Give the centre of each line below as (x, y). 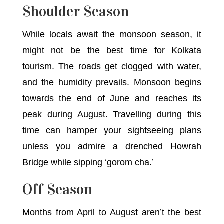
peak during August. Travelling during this (112, 114)
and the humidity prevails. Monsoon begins (112, 82)
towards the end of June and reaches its (112, 98)
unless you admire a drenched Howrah (112, 146)
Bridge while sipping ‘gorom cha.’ (88, 162)
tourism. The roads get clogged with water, (112, 66)
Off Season (57, 189)
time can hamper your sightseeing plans (112, 130)
